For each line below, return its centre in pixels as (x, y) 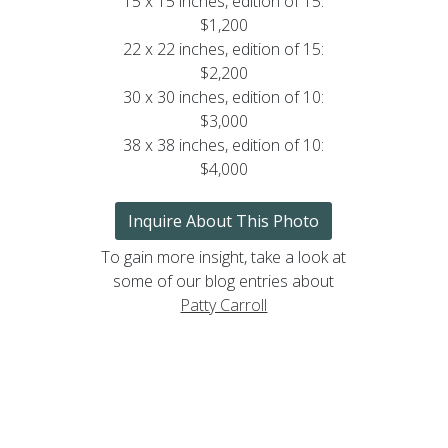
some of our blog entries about (224, 280)
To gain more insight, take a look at (224, 256)
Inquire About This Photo (224, 220)
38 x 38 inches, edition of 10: (224, 144)
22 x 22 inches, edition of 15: (224, 48)
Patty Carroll (224, 304)
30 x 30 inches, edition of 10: (224, 96)
